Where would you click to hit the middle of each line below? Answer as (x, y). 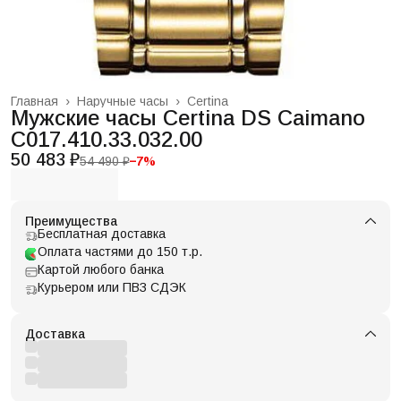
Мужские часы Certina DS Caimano (188, 118)
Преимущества (71, 222)
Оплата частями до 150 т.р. (120, 252)
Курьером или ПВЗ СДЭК (112, 288)
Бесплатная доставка (102, 234)
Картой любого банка (101, 270)
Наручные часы (123, 102)
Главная (34, 102)
